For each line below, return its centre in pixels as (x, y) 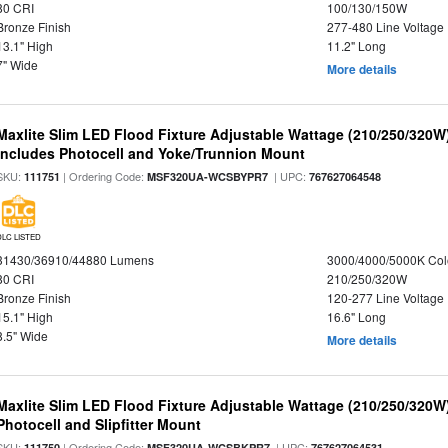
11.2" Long (356, 45)
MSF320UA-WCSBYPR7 (208, 176)
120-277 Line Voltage (385, 297)
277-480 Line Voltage (385, 26)
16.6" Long (356, 316)
